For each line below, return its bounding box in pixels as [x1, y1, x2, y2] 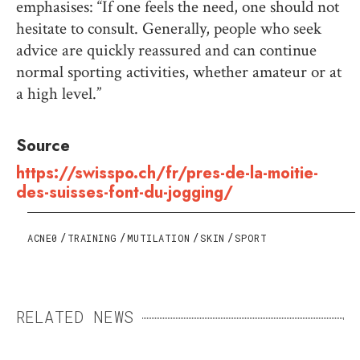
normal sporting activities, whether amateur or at [16, 60, 342, 83]
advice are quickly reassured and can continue [16, 39, 317, 61]
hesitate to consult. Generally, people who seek [16, 17, 321, 39]
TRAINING [67, 231, 117, 244]
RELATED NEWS [16, 305, 133, 327]
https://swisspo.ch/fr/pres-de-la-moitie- [16, 161, 318, 185]
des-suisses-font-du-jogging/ [16, 180, 233, 204]
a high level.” [16, 82, 101, 104]
